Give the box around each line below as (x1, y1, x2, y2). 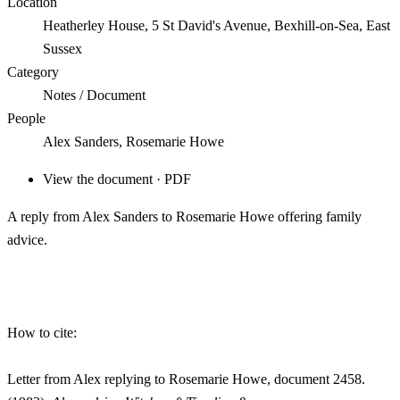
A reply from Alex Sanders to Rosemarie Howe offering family (7, 209, 362, 225)
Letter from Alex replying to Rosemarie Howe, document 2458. (7, 371, 365, 387)
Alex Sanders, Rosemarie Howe (43, 134, 224, 150)
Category (7, 64, 59, 80)
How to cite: (7, 325, 77, 341)
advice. (7, 232, 47, 248)
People (7, 111, 46, 127)
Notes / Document (43, 87, 146, 104)
